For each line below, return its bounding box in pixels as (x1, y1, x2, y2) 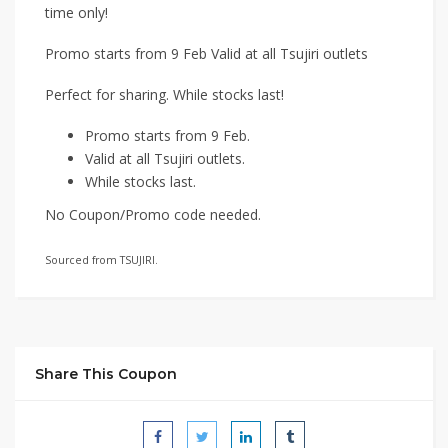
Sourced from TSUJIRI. (45, 252, 158, 267)
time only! (45, 3, 108, 22)
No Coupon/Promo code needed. (45, 205, 261, 224)
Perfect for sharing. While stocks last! (45, 85, 284, 104)
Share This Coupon (35, 365, 177, 383)
